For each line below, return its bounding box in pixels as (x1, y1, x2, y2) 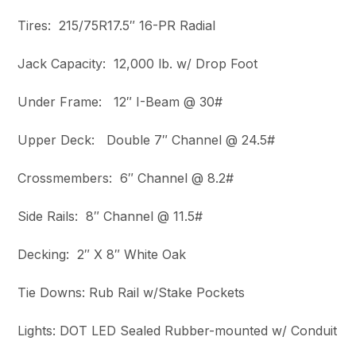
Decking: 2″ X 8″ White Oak (17, 246, 187, 263)
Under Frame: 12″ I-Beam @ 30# (17, 94, 223, 110)
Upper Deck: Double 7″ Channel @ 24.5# (17, 132, 276, 149)
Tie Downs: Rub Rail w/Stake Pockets (17, 284, 246, 301)
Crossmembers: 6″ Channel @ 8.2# (17, 170, 234, 187)
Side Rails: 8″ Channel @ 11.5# (17, 208, 203, 225)
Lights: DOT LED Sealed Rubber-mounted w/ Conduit (17, 323, 338, 339)
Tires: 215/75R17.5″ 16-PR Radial (17, 17, 216, 34)
